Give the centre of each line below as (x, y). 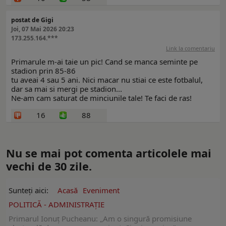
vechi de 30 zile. (49, 166)
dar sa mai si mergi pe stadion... (67, 89)
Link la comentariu (190, 48)
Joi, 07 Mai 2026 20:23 (43, 29)
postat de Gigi (32, 20)
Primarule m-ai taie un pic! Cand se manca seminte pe (104, 62)
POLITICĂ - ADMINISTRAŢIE (56, 205)
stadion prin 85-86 (43, 71)
